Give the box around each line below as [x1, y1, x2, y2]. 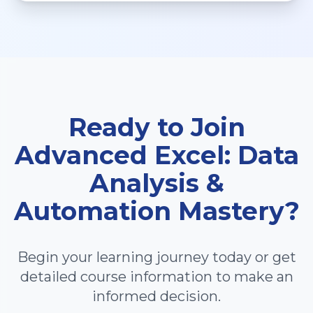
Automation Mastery [13, 196, 285, 226]
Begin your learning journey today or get [17, 249, 296, 265]
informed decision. [92, 288, 221, 305]
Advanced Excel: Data [14, 140, 299, 170]
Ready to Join [68, 112, 245, 143]
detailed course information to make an [20, 268, 293, 285]
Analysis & [89, 168, 224, 198]
